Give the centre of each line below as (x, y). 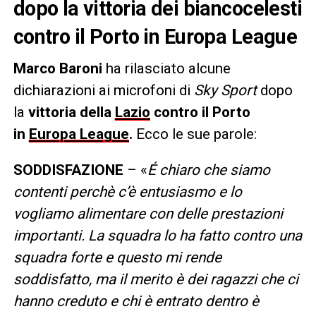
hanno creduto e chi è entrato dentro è (136, 301)
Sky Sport (225, 90)
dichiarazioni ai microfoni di (103, 90)
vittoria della (71, 112)
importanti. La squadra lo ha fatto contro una (157, 235)
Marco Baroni (57, 68)
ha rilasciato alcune (166, 68)
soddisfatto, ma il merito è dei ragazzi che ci (156, 279)
